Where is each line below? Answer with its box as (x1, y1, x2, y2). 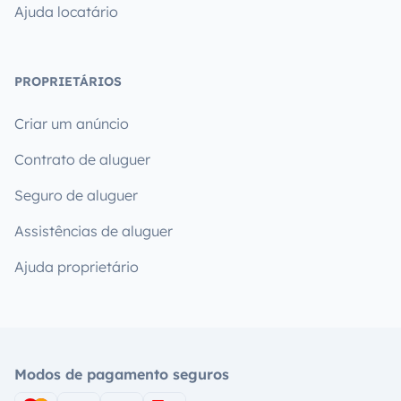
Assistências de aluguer (14, 222, 173, 240)
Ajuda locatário (14, 3, 118, 21)
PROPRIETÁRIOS (14, 73, 122, 90)
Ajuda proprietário (14, 258, 139, 276)
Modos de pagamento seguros (14, 365, 229, 383)
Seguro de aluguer (14, 186, 138, 204)
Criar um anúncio (14, 115, 129, 132)
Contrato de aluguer (14, 150, 150, 168)
